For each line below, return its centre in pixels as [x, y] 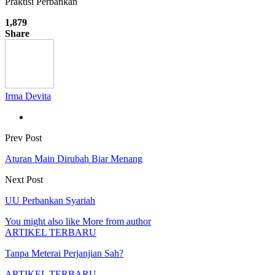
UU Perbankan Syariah [50, 200]
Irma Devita [28, 96]
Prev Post [23, 137]
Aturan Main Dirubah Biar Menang [74, 158]
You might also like [42, 221]
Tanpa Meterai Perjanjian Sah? [64, 253]
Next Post [24, 179]
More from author [117, 221]
